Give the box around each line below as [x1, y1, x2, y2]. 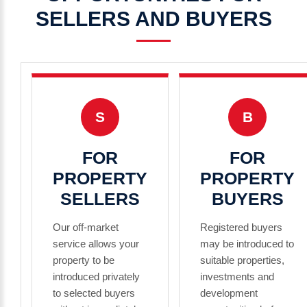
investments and [200, 271, 274, 282]
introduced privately [53, 271, 140, 282]
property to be [53, 254, 114, 266]
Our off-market [53, 221, 119, 233]
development [200, 287, 258, 299]
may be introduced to [200, 238, 294, 249]
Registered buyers [200, 221, 282, 233]
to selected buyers [53, 287, 135, 299]
